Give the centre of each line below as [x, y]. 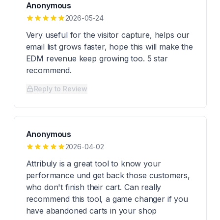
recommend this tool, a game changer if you [107, 199]
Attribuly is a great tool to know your [93, 164]
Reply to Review [61, 89]
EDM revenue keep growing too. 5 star [97, 58]
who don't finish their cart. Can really [94, 187]
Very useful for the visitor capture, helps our [108, 35]
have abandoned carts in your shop [91, 211]
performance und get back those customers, [108, 175]
